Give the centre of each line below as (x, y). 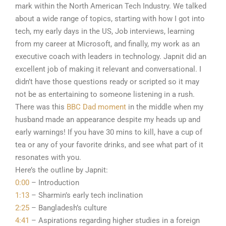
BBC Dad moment (96, 107)
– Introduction (54, 183)
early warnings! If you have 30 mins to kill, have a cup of (109, 132)
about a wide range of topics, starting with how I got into (110, 19)
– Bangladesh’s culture (68, 208)
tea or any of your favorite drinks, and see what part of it (109, 145)
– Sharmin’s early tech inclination (86, 195)
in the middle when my (165, 107)
